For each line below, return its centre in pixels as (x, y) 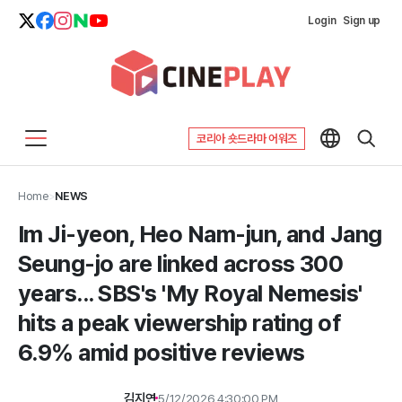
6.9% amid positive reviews (162, 352)
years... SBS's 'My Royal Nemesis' (190, 293)
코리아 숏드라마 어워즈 (246, 138)
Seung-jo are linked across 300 (181, 263)
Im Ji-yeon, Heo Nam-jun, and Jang (200, 234)
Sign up (362, 21)
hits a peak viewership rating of (180, 323)
